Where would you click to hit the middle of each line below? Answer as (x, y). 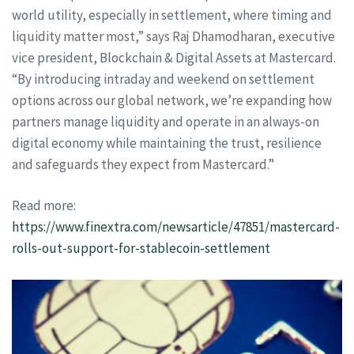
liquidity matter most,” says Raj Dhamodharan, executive (173, 36)
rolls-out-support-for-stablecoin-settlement (141, 248)
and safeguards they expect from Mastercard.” (143, 164)
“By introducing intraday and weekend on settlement (163, 79)
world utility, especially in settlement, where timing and (172, 15)
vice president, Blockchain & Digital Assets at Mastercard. (174, 57)
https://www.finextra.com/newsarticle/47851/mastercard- (176, 227)
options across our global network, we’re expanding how (172, 100)
